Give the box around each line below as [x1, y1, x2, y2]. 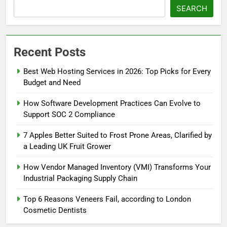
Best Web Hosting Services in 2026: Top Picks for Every [23, 66, 211, 76]
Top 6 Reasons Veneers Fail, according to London [23, 194, 191, 204]
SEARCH [176, 3, 207, 13]
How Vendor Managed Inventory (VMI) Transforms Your [23, 162, 211, 172]
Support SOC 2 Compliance [23, 109, 115, 119]
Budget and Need [23, 78, 81, 87]
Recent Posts [14, 45, 86, 59]
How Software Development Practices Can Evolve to [23, 98, 201, 108]
